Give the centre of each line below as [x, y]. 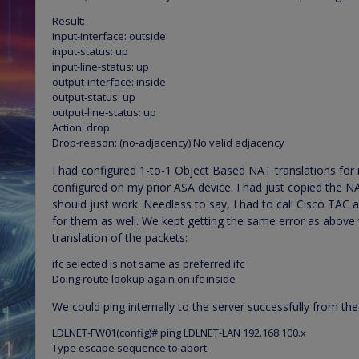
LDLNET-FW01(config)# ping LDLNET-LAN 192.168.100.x [179, 332]
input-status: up [90, 51]
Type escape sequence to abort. [131, 347]
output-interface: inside [109, 81]
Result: [69, 20]
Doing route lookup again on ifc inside [144, 278]
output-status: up [94, 97]
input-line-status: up [101, 66]
